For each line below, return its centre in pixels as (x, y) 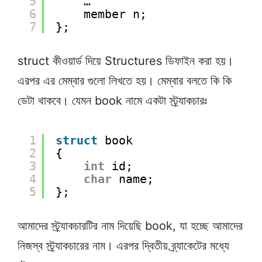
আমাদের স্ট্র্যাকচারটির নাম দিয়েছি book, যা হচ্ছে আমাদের (130, 226)
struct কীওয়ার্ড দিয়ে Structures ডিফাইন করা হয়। (125, 61)
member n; (115, 14)
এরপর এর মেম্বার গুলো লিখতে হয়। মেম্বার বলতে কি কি (125, 81)
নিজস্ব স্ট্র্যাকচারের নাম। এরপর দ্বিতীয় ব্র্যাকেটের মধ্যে (123, 246)
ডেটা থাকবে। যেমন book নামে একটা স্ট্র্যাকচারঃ (112, 101)
